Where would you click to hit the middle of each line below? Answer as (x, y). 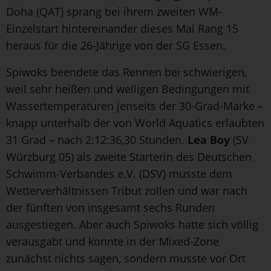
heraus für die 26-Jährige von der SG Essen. (116, 45)
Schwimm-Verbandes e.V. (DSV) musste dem (119, 173)
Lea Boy (209, 139)
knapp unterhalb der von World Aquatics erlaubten (135, 122)
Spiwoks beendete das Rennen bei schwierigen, (126, 72)
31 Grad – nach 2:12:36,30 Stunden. (97, 139)
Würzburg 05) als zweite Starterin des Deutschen (129, 156)
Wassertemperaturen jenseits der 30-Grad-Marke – (135, 106)
